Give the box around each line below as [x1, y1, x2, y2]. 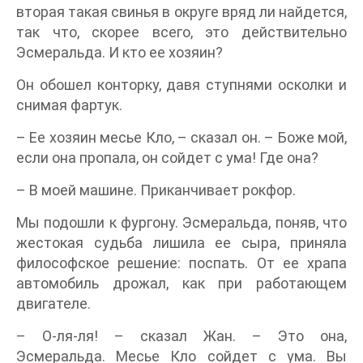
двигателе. [16, 295, 91, 313]
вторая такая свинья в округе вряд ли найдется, [16, 3, 347, 21]
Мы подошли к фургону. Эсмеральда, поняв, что [16, 214, 347, 232]
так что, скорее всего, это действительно [16, 23, 347, 41]
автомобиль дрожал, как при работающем [16, 275, 347, 293]
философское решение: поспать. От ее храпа [16, 254, 347, 272]
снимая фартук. [16, 96, 122, 114]
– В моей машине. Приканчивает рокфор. [16, 181, 296, 199]
